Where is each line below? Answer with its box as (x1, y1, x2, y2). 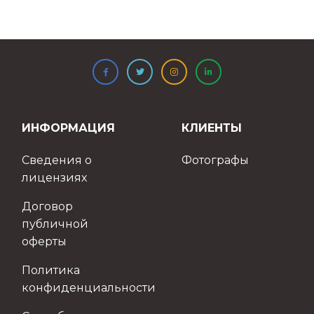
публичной (22, 217, 89, 231)
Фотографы (181, 153, 249, 168)
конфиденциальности (22, 281, 156, 295)
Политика (22, 264, 81, 278)
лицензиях (22, 171, 88, 185)
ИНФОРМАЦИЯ (22, 121, 116, 135)
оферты (22, 235, 67, 249)
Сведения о (22, 153, 93, 168)
